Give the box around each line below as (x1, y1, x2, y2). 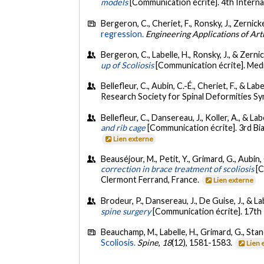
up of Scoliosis (101, 60, 154, 70)
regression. (101, 28, 144, 39)
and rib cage (101, 122, 146, 133)
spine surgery (101, 206, 151, 216)
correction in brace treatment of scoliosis (101, 164, 255, 174)
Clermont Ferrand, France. (101, 174, 202, 185)
